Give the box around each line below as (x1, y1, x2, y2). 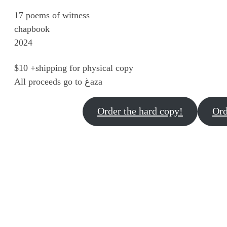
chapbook (14, 24, 50, 34)
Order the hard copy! (97, 105, 183, 117)
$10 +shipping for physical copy (14, 62, 134, 73)
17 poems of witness (14, 10, 90, 21)
